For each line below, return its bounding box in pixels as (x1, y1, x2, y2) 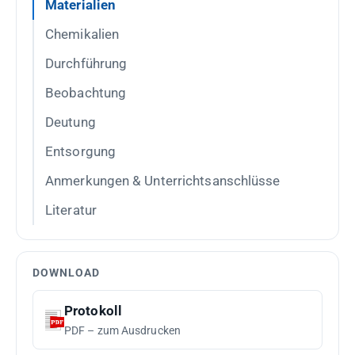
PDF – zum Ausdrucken (64, 324, 181, 337)
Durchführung (45, 55, 128, 71)
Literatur (45, 202, 97, 218)
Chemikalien (45, 26, 120, 42)
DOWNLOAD (32, 266, 100, 279)
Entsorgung (45, 143, 116, 159)
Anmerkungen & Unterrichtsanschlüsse (45, 173, 281, 189)
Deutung (45, 114, 96, 130)
